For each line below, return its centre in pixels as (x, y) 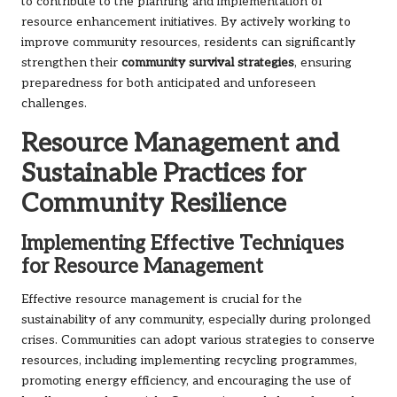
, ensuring (323, 63)
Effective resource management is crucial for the (162, 300)
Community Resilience (154, 204)
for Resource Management (142, 268)
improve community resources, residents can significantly (188, 43)
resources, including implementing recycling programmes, (189, 361)
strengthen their (71, 63)
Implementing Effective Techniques (183, 245)
